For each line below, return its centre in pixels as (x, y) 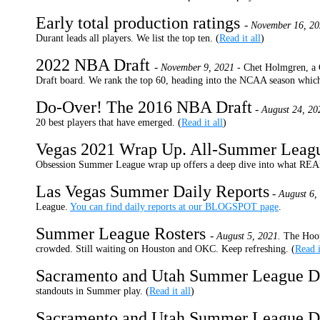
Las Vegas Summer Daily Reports (152, 191)
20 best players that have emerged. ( (109, 122)
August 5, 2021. (249, 236)
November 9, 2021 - (201, 67)
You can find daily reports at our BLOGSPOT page (174, 207)
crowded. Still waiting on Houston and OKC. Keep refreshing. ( (165, 249)
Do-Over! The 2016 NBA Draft (144, 107)
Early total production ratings (140, 23)
